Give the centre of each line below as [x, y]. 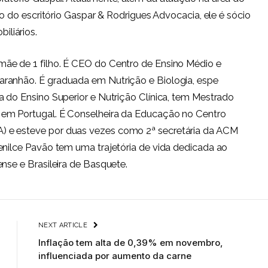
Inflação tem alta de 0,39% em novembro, [131, 243]
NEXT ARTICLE [64, 226]
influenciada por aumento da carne [115, 256]
